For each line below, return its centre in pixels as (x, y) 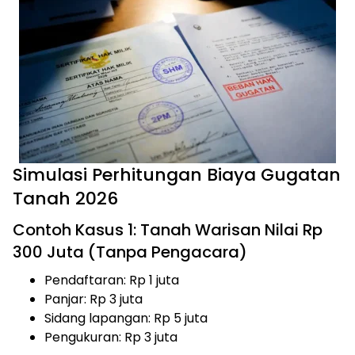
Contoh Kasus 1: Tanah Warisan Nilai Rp (168, 230)
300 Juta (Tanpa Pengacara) (130, 252)
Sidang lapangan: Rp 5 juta (126, 318)
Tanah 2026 (65, 198)
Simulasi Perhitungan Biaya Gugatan (177, 175)
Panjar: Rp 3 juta (94, 299)
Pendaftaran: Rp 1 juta (112, 280)
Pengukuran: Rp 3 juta (111, 337)
